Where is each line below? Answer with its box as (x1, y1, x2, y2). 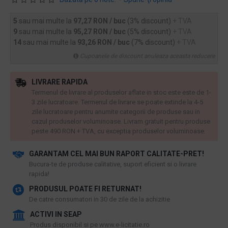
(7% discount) (131, 38, 177, 46)
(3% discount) (127, 17, 173, 25)
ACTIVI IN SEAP (30, 210, 82, 218)
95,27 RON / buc (73, 27, 127, 36)
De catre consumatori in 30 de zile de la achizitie (29, 195, 170, 203)
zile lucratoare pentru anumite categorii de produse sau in (32, 108, 200, 116)
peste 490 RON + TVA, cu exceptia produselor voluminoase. (32, 127, 206, 135)
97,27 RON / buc (73, 17, 127, 25)
